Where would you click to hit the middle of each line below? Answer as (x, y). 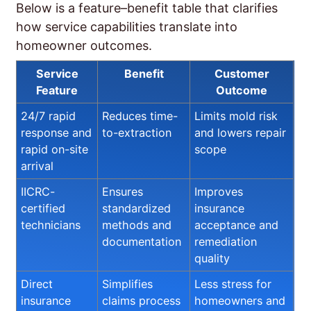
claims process (141, 300)
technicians (51, 225)
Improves (219, 191)
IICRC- (38, 191)
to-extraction (137, 132)
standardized (136, 208)
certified (43, 208)
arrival (37, 166)
